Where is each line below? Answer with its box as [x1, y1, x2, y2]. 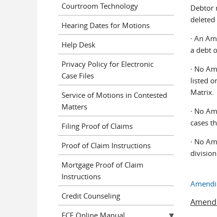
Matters [62, 101, 87, 111]
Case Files [62, 70, 94, 80]
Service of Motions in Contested [62, 90, 167, 100]
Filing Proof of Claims [62, 121, 133, 131]
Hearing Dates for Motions [62, 20, 150, 30]
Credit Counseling [62, 190, 120, 201]
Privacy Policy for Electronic [62, 59, 154, 69]
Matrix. [190, 87, 215, 97]
